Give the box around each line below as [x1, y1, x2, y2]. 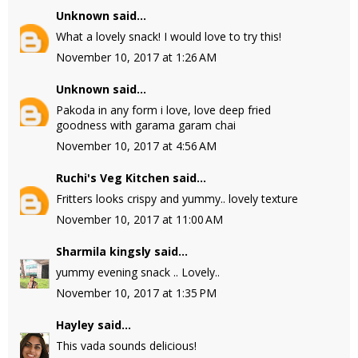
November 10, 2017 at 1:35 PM [56, 285, 217, 300]
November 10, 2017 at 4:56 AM [56, 138, 217, 153]
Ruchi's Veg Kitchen [56, 170, 169, 185]
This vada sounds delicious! [56, 338, 197, 353]
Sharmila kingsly [56, 244, 151, 259]
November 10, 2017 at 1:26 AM [56, 50, 217, 65]
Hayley [56, 317, 94, 332]
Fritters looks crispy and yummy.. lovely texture [56, 191, 298, 206]
